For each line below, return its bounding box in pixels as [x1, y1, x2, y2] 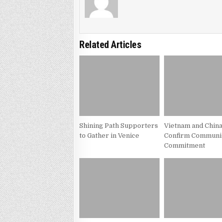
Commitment [164, 141, 206, 149]
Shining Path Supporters [79, 121, 159, 129]
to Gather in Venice [79, 131, 140, 139]
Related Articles [79, 39, 141, 51]
